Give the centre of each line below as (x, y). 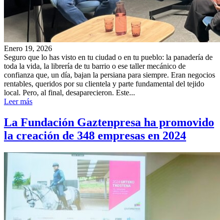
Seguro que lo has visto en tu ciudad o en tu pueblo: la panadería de (108, 57)
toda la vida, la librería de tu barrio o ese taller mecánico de (95, 66)
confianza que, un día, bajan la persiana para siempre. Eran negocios (110, 75)
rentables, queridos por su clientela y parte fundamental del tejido (104, 84)
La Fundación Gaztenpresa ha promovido (109, 123)
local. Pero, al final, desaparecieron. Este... (69, 93)
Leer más (18, 102)
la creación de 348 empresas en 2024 (95, 136)
